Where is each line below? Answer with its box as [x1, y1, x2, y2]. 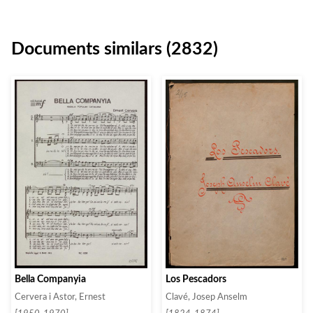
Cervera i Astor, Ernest [15, 292, 105, 301]
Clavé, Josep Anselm [166, 292, 247, 301]
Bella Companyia [15, 273, 86, 284]
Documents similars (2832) [11, 41, 218, 58]
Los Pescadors [166, 273, 226, 284]
